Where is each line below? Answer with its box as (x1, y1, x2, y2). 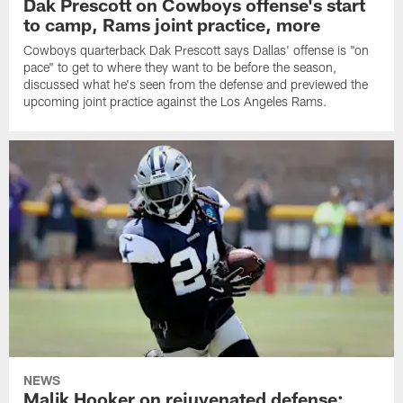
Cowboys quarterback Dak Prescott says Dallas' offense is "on (23, 42, 370, 58)
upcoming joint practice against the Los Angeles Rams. (23, 94, 328, 110)
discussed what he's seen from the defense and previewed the (23, 76, 369, 93)
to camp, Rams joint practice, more (23, 13, 321, 36)
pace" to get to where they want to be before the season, (23, 59, 337, 76)
